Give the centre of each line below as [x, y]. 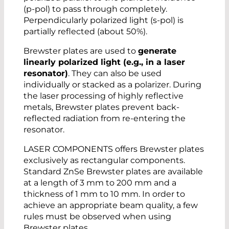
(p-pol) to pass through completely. [95, 9]
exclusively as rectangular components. [104, 160]
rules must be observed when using [97, 216]
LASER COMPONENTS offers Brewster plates [114, 149]
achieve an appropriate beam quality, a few [111, 205]
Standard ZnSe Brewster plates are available [113, 171]
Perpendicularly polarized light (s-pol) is [104, 20]
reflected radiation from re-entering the [105, 118]
